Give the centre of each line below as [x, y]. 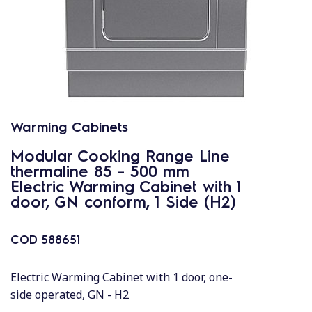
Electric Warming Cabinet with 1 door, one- [122, 277]
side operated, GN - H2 [70, 295]
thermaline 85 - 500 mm [100, 170]
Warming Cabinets [69, 126]
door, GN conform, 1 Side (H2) [123, 201]
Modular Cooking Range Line [120, 155]
